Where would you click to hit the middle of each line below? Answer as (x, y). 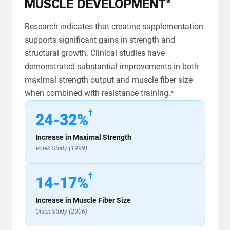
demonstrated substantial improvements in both (112, 67)
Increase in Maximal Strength (83, 137)
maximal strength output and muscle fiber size (109, 80)
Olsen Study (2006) (61, 212)
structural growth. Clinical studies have (95, 53)
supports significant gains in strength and (100, 40)
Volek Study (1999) (61, 149)
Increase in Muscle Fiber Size (83, 200)
